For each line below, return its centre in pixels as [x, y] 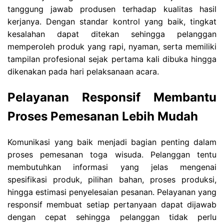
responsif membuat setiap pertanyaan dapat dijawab [112, 204]
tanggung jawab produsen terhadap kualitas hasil [112, 9]
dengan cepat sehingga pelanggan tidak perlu [112, 217]
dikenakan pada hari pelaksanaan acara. [83, 71]
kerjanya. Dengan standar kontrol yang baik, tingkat [112, 21]
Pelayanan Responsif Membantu [112, 97]
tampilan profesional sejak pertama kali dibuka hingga [112, 59]
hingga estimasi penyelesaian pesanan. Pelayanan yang [112, 192]
